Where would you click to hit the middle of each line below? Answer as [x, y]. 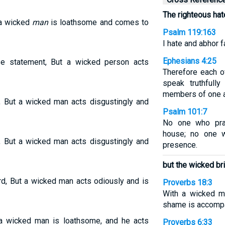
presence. [180, 145]
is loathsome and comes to [98, 22]
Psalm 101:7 [185, 112]
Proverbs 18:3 [187, 183]
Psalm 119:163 [189, 32]
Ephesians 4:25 [189, 61]
